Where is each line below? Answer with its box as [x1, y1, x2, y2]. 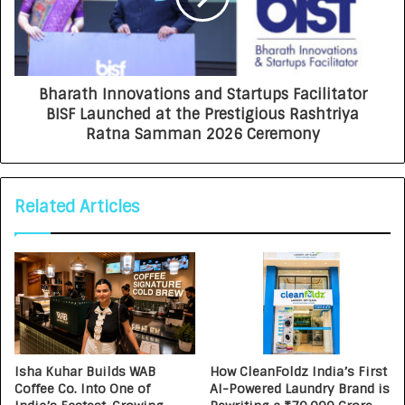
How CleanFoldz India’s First [210, 363, 387, 380]
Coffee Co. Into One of [14, 380, 150, 397]
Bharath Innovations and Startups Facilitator [38, 84, 367, 104]
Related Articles [14, 195, 139, 218]
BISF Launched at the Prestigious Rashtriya [46, 104, 359, 124]
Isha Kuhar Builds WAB [14, 363, 155, 380]
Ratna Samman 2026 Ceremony [85, 124, 320, 144]
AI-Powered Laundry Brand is [210, 380, 390, 397]
